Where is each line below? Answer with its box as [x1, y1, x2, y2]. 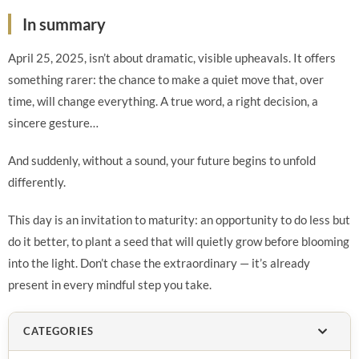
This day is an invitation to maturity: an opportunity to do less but [8, 212, 350, 227]
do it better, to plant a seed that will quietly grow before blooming [8, 234, 349, 248]
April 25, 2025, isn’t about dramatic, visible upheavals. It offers [8, 50, 336, 65]
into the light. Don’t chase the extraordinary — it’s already [8, 256, 310, 270]
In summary [22, 14, 106, 34]
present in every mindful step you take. [8, 277, 212, 292]
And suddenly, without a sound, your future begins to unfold [8, 153, 316, 167]
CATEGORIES [23, 325, 95, 337]
